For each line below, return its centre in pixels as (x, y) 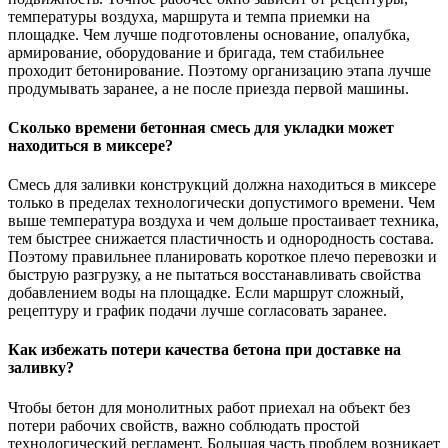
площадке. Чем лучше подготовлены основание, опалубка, (209, 34)
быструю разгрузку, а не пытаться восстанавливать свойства (214, 275)
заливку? (41, 368)
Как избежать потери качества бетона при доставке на (204, 350)
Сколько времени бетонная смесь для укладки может (201, 127)
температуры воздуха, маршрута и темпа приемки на (189, 16)
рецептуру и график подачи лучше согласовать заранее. (197, 311)
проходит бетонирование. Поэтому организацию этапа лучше (219, 70)
